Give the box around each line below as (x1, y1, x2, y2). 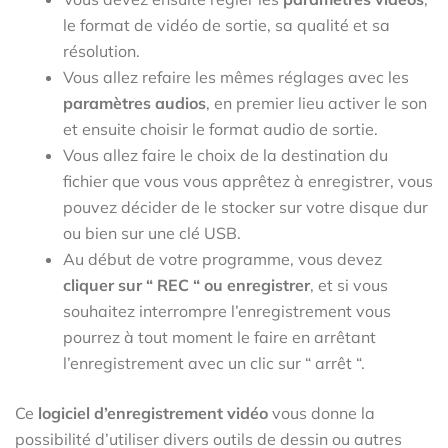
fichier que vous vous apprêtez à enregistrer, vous (63, 170, 433, 191)
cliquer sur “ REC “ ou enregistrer (63, 274, 310, 295)
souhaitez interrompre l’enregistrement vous (63, 300, 391, 321)
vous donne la (268, 402, 375, 423)
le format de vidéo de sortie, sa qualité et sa (63, 14, 390, 35)
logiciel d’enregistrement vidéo (38, 402, 268, 423)
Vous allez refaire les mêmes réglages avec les (63, 66, 409, 87)
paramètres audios (63, 92, 206, 113)
